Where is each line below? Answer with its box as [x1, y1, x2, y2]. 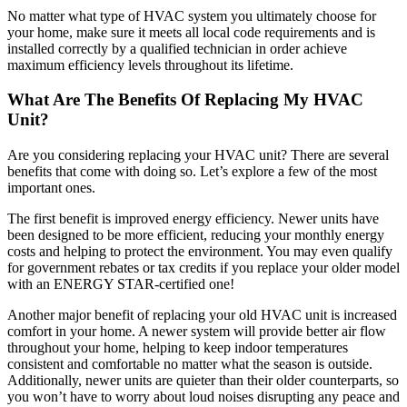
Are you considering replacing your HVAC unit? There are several [7, 146, 389, 163]
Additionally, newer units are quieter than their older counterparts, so [7, 372, 399, 388]
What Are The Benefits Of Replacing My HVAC [7, 90, 363, 110]
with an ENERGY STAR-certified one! [7, 275, 234, 292]
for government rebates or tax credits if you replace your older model [7, 259, 400, 275]
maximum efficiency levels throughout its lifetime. [7, 56, 293, 73]
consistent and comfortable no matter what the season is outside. [7, 355, 372, 372]
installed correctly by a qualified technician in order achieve [7, 40, 347, 56]
